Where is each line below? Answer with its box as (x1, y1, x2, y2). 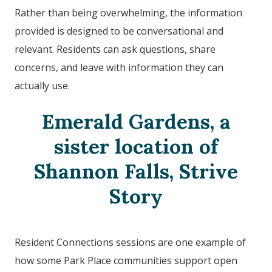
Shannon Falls (34, 158, 169, 185)
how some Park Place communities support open (15, 254, 237, 268)
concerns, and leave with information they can (15, 61, 223, 75)
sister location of (54, 134, 218, 160)
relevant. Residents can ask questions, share (15, 42, 216, 56)
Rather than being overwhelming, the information (15, 6, 242, 20)
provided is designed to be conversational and (15, 24, 223, 38)
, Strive (169, 158, 238, 185)
